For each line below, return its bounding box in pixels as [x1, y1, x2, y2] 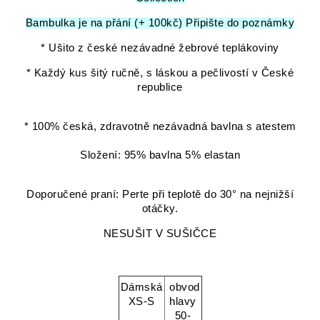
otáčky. [141, 202, 179, 214]
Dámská [120, 281, 163, 294]
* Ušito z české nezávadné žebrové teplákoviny [41, 42, 279, 54]
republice [137, 81, 183, 94]
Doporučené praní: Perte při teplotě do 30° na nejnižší [26, 188, 294, 200]
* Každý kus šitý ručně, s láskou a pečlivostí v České [26, 67, 294, 79]
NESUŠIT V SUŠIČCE [103, 227, 217, 239]
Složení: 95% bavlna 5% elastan [80, 149, 240, 161]
